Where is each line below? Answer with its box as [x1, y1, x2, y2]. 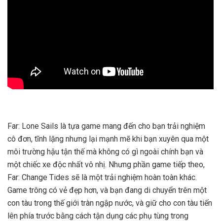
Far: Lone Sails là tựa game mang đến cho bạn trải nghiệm [7, 121, 205, 131]
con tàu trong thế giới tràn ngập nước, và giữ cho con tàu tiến [7, 198, 212, 208]
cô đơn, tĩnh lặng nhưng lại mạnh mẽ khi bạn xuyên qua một [7, 134, 209, 144]
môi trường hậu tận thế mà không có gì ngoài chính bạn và [7, 147, 203, 156]
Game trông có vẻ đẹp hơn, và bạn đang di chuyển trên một [7, 185, 207, 195]
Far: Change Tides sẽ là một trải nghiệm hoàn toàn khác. [7, 172, 197, 182]
